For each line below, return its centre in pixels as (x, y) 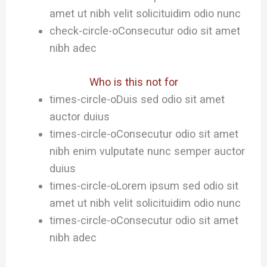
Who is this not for (133, 82)
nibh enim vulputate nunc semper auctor (147, 151)
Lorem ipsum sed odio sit (177, 185)
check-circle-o (83, 31)
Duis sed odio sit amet (170, 99)
